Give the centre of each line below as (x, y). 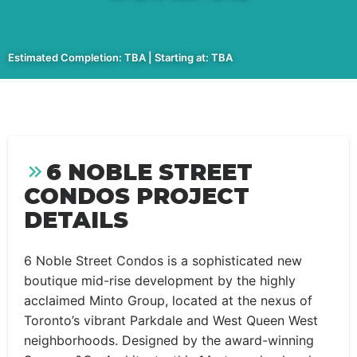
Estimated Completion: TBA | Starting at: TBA (120, 57)
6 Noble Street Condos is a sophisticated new (163, 261)
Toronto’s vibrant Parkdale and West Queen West (171, 320)
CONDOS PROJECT (137, 196)
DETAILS (76, 220)
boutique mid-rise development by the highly (160, 280)
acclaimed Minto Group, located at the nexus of (168, 300)
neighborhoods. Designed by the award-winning (169, 340)
